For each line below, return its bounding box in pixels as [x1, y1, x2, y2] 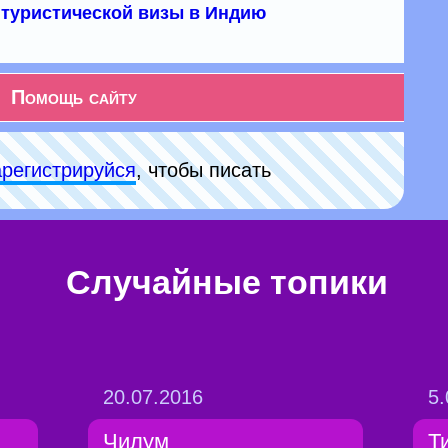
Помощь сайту [11, 86, 137, 108]
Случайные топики [65, 263, 388, 301]
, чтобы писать [135, 159, 271, 181]
